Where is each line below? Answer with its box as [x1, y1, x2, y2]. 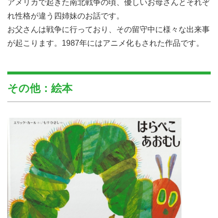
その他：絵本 [7, 82, 73, 94]
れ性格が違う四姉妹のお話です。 [7, 11, 124, 20]
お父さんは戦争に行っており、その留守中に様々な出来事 [7, 25, 210, 34]
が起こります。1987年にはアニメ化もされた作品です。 [7, 38, 204, 47]
